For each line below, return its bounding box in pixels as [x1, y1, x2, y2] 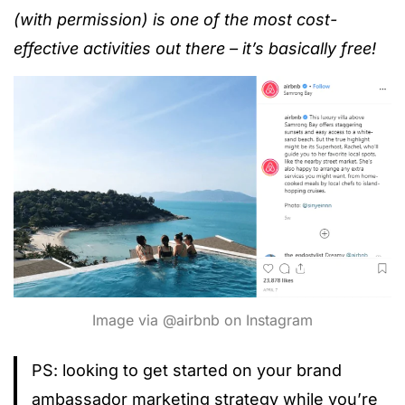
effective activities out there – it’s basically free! [14, 39, 376, 59]
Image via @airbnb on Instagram [92, 310, 313, 329]
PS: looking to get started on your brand [32, 360, 342, 380]
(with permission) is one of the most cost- [14, 10, 337, 30]
